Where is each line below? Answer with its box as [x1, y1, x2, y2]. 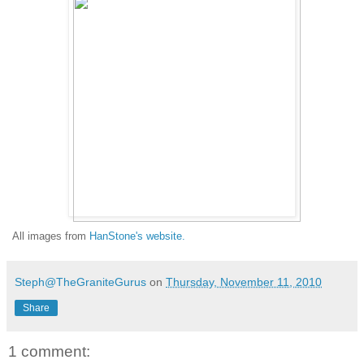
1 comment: [8, 342, 90, 360]
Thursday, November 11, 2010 [166, 275, 322, 288]
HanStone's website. [89, 229, 185, 242]
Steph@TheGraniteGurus [15, 275, 146, 288]
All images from [12, 229, 89, 242]
